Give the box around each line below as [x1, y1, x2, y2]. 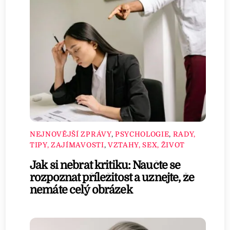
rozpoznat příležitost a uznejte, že [30, 171, 194, 184]
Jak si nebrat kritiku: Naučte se [30, 159, 181, 171]
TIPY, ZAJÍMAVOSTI [30, 141, 104, 149]
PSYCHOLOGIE [114, 130, 169, 139]
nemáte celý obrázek [30, 183, 132, 196]
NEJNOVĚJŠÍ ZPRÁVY [30, 130, 111, 139]
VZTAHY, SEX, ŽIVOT [107, 141, 185, 149]
